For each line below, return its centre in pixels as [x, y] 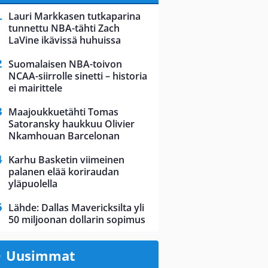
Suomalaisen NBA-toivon [65, 64]
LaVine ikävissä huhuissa [65, 40]
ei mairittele [35, 88]
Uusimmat [40, 256]
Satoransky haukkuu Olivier [71, 124]
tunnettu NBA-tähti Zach [64, 28]
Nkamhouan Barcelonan [64, 136]
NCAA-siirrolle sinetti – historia [78, 76]
